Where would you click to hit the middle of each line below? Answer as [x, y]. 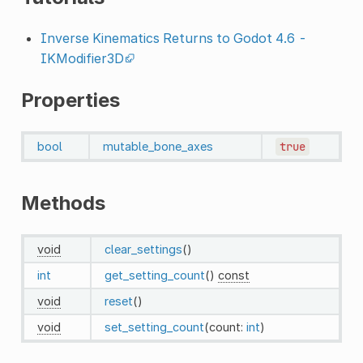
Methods [63, 203]
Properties [70, 100]
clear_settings [143, 249]
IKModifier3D [82, 58]
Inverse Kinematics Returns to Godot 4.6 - [173, 38]
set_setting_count [154, 327]
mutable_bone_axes [158, 146]
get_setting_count [154, 275]
